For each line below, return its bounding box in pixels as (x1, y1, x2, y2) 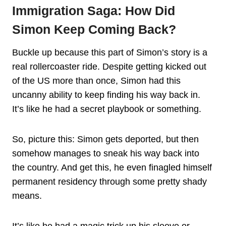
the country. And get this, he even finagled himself (12, 162, 212, 173)
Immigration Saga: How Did (12, 4, 175, 18)
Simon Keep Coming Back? (12, 22, 176, 37)
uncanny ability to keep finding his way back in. (12, 89, 200, 100)
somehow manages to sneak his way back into (12, 148, 199, 158)
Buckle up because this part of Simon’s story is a (12, 47, 207, 58)
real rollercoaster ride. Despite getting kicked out (12, 61, 206, 72)
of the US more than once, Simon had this (12, 75, 181, 86)
